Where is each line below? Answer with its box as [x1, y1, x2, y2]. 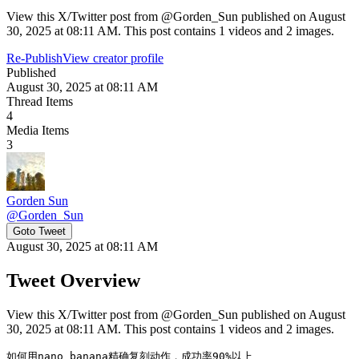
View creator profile [63, 50, 163, 65]
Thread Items [6, 94, 73, 108]
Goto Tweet [13, 224, 66, 237]
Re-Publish [6, 50, 63, 65]
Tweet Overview [6, 269, 140, 291]
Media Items [6, 123, 69, 137]
